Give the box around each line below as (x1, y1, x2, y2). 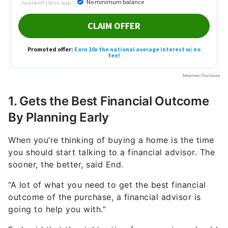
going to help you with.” (8, 186, 106, 196)
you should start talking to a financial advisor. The (8, 129, 215, 139)
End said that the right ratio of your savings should (8, 206, 218, 217)
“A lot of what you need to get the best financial (8, 161, 206, 172)
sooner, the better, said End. (8, 141, 124, 152)
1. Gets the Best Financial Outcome (8, 75, 209, 91)
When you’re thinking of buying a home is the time (8, 117, 214, 127)
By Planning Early (8, 92, 109, 107)
